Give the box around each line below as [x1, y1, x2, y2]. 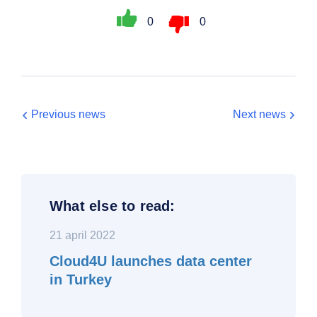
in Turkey [50, 271, 112, 287]
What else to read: [50, 197, 175, 214]
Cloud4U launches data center [50, 253, 252, 269]
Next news [233, 108, 286, 120]
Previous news [31, 108, 105, 120]
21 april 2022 [50, 229, 115, 241]
